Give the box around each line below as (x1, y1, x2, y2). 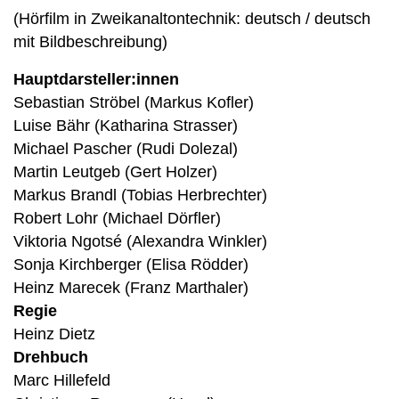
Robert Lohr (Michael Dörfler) (13, 208, 221, 227)
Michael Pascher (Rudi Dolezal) (13, 139, 238, 158)
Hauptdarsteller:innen (13, 69, 179, 88)
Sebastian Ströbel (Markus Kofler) (13, 93, 254, 111)
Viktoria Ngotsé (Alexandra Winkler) (13, 232, 267, 250)
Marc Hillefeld (13, 370, 110, 389)
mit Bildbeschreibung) (13, 32, 167, 51)
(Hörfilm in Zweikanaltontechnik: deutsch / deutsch (13, 9, 370, 28)
